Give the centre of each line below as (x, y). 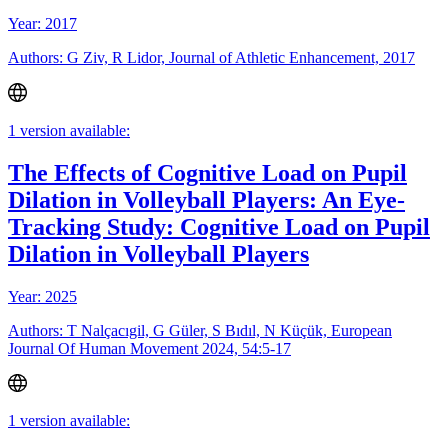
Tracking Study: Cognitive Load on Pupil (219, 226)
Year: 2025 (42, 296)
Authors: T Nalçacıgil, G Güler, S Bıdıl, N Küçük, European (200, 330)
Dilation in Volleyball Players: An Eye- (206, 199)
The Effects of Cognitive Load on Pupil (207, 172)
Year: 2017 (42, 24)
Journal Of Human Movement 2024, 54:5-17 (149, 348)
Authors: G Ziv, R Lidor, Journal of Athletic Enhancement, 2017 (211, 58)
